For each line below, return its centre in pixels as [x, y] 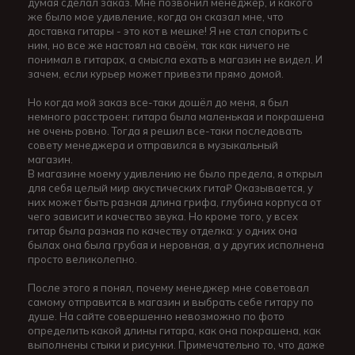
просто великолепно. [84, 260]
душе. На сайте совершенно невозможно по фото [156, 317]
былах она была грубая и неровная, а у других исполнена [176, 245]
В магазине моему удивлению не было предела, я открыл [175, 174]
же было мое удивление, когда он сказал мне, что [156, 17]
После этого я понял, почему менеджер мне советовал [168, 288]
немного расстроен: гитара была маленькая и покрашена [176, 117]
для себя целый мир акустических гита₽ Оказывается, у [170, 188]
